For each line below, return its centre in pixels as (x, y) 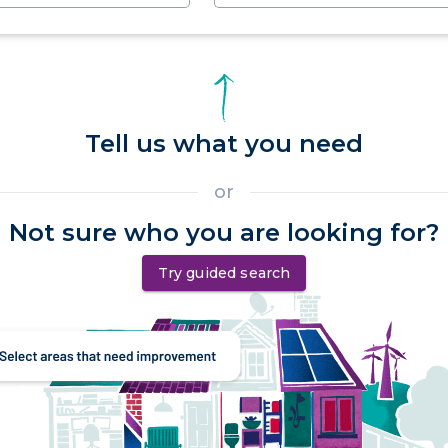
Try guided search (224, 273)
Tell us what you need (224, 144)
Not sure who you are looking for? (224, 233)
